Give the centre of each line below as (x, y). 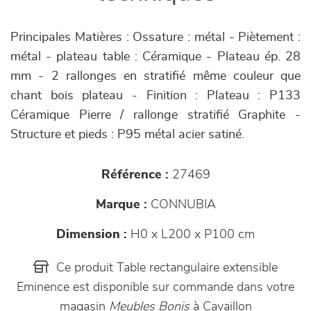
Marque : (121, 204)
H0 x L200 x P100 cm (191, 234)
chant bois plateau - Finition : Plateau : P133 (155, 95)
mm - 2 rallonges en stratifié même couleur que (155, 76)
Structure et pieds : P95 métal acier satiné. (127, 134)
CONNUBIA (181, 204)
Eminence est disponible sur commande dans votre (155, 287)
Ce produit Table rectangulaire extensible (165, 268)
